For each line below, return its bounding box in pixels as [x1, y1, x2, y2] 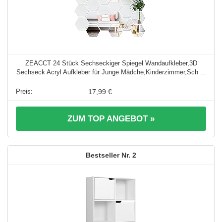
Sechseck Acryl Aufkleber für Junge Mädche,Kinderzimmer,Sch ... [16, 68, 206, 76]
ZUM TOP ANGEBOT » [67, 114, 155, 124]
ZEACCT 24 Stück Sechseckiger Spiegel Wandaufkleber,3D [25, 59, 197, 67]
